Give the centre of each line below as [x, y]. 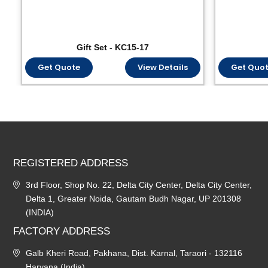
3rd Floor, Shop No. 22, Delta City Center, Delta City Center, [139, 185]
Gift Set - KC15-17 [113, 47]
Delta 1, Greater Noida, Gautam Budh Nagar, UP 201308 [133, 199]
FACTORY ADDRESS [62, 231]
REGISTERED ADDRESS [71, 163]
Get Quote [59, 67]
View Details [163, 67]
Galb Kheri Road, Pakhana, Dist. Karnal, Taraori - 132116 [134, 253]
